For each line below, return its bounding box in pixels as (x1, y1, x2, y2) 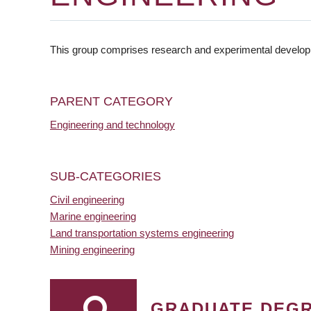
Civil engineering (50, 194, 124, 205)
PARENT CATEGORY (50, 94, 173, 108)
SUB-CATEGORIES (50, 169, 161, 183)
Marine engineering (50, 210, 136, 222)
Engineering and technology (50, 119, 175, 131)
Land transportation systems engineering (50, 227, 234, 239)
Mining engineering (50, 244, 135, 255)
